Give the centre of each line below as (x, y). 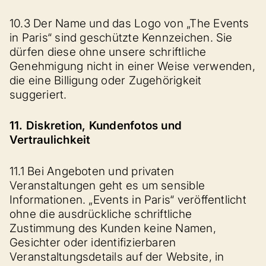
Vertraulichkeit (50, 140)
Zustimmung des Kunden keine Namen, (113, 228)
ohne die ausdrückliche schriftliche (101, 214)
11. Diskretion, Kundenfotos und (96, 126)
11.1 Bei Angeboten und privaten (92, 171)
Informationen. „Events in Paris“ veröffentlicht (128, 199)
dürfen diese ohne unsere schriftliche (108, 52)
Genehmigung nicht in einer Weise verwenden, (132, 66)
